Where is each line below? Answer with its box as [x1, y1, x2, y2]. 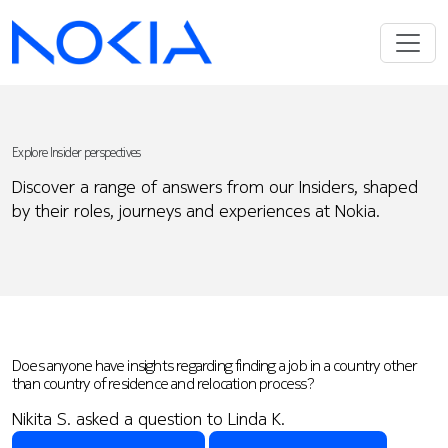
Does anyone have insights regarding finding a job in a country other [12, 353, 417, 376]
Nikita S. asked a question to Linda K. [12, 405, 285, 431]
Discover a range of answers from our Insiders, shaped [12, 174, 418, 200]
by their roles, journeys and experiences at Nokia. [12, 198, 380, 224]
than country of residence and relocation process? [12, 371, 314, 394]
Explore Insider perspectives [12, 143, 141, 162]
